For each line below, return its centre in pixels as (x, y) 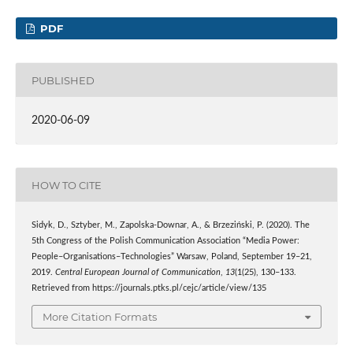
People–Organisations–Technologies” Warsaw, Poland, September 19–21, (171, 257)
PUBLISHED (63, 80)
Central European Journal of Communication (137, 273)
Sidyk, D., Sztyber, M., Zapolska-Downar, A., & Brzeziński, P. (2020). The (170, 226)
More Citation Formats (100, 316)
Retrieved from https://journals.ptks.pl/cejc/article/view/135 (149, 289)
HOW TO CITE (66, 185)
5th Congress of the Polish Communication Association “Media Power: (165, 242)
